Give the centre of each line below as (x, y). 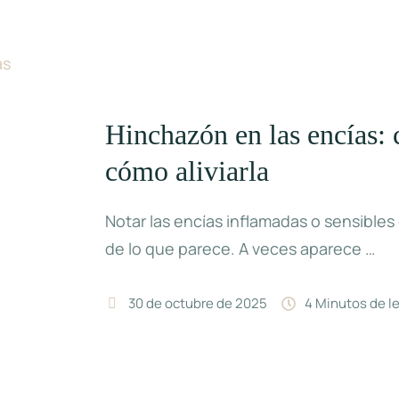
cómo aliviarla (187, 171)
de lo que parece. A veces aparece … (240, 249)
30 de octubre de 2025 (198, 304)
